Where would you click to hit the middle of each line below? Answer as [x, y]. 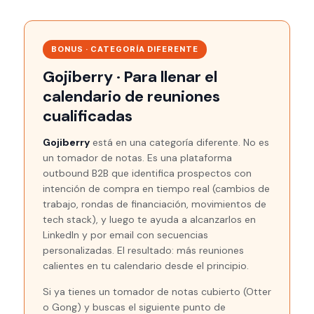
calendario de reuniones [131, 96]
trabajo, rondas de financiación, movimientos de [155, 204]
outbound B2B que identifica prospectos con [147, 173]
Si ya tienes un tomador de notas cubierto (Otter [157, 292]
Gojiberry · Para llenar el [130, 77]
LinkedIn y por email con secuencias [125, 235]
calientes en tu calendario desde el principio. [146, 266]
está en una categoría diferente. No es [179, 142]
